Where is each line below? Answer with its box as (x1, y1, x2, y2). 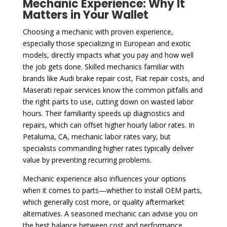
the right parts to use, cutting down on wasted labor (22, 96, 194, 106)
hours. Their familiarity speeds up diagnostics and (22, 108, 184, 118)
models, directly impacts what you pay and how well (22, 50, 194, 60)
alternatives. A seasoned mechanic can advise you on (22, 208, 198, 218)
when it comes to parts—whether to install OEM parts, (22, 185, 202, 195)
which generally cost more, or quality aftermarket (22, 197, 184, 207)
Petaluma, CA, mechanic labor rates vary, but (22, 131, 171, 141)
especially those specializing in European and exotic (22, 38, 191, 48)
